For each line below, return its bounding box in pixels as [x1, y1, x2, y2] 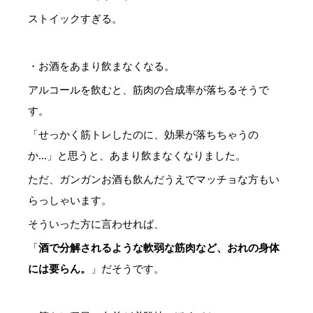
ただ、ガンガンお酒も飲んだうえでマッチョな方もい [28, 172, 279, 186]
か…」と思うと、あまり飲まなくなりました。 [28, 148, 246, 162]
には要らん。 [28, 261, 91, 275]
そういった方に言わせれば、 [28, 217, 164, 231]
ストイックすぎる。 [28, 11, 122, 25]
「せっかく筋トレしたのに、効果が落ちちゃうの [28, 127, 259, 141]
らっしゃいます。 [28, 193, 112, 207]
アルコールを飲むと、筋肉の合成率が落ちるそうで [28, 82, 269, 96]
